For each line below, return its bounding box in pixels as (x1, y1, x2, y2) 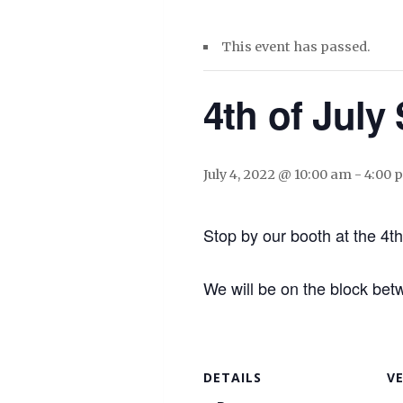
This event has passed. (221, 39, 372, 55)
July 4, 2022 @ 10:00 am (203, 166, 352, 183)
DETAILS (203, 369, 262, 386)
